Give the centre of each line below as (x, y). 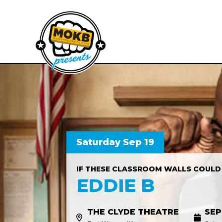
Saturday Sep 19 (115, 142)
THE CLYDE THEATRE (133, 212)
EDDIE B (116, 185)
